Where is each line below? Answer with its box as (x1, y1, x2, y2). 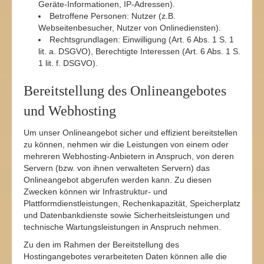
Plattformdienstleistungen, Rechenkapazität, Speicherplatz (24, 199, 240, 208)
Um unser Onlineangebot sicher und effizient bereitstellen (24, 128, 237, 137)
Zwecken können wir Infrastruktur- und (24, 187, 167, 196)
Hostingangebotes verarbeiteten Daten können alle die (24, 252, 227, 261)
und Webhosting (24, 103, 116, 118)
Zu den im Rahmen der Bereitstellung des (24, 240, 179, 249)
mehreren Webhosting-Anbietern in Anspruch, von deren (24, 151, 234, 161)
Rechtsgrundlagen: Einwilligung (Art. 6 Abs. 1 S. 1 (49, 35, 234, 44)
